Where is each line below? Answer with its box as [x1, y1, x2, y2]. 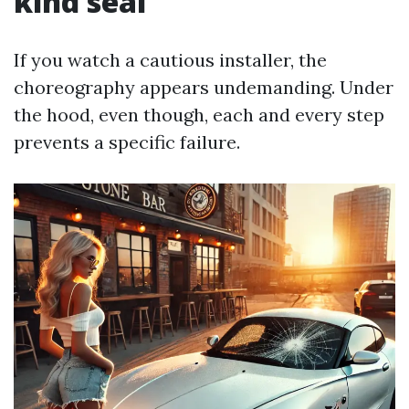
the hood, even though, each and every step [14, 103, 384, 126]
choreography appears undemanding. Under [14, 76, 393, 99]
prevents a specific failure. [14, 131, 240, 153]
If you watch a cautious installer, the [14, 48, 327, 71]
